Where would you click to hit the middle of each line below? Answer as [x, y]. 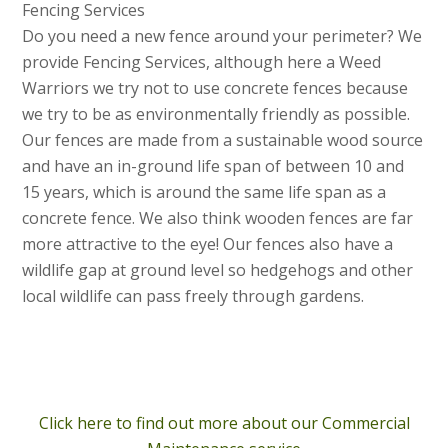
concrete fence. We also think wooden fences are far [218, 217]
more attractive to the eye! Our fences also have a [208, 243]
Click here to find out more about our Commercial [224, 422]
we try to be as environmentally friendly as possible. [216, 113]
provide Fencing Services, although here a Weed [202, 61]
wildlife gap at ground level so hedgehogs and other [218, 269]
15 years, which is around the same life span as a [204, 191]
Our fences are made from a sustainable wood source [223, 139]
